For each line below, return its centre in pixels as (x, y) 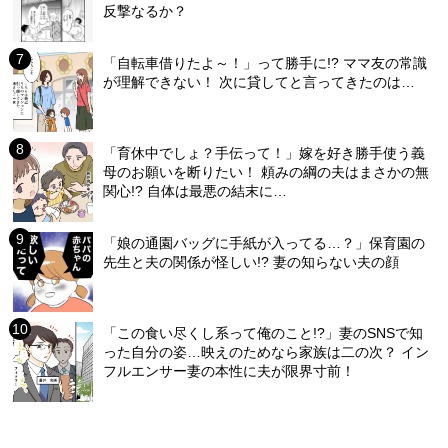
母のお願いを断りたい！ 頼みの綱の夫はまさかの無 (266, 171)
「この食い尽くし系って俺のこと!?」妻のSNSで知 (263, 332)
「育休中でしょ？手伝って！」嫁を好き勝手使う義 (264, 152)
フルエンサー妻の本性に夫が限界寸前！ (229, 370)
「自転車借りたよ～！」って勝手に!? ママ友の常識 (265, 62)
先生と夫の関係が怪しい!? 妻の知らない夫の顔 (251, 261)
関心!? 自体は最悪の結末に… (195, 190)
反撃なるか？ (145, 10)
